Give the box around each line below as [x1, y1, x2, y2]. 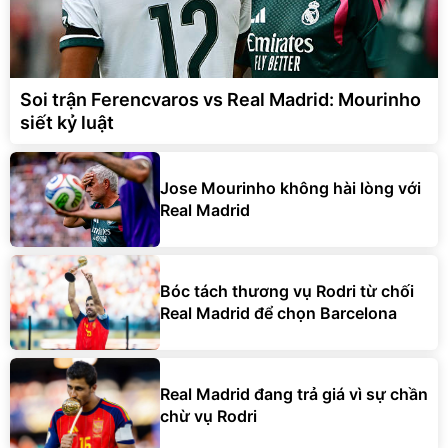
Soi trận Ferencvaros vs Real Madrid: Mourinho [20, 88, 421, 110]
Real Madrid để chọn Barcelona [160, 303, 397, 324]
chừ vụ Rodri [160, 406, 257, 427]
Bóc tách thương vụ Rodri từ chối [160, 281, 414, 302]
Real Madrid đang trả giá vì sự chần [160, 384, 428, 405]
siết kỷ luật [20, 111, 114, 133]
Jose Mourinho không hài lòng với [160, 178, 421, 199]
